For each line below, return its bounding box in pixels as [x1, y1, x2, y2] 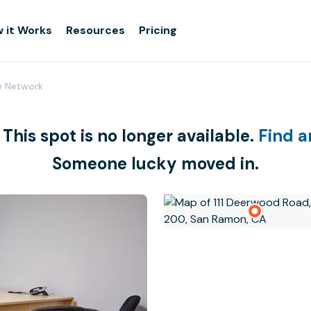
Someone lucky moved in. [52, 153, 259, 174]
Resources [66, 23, 126, 37]
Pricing [139, 23, 178, 37]
